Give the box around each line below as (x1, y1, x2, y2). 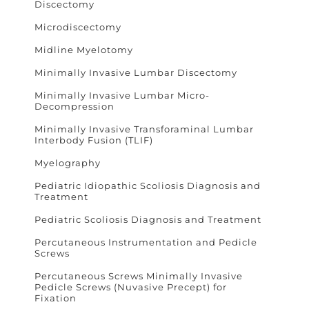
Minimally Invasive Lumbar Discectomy (34, 66, 237, 78)
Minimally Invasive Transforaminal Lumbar (34, 123, 254, 134)
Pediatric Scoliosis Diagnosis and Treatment (34, 213, 261, 225)
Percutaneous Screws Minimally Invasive (34, 270, 243, 281)
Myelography (34, 157, 101, 168)
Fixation (34, 292, 77, 303)
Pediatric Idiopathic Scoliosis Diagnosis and (34, 179, 261, 191)
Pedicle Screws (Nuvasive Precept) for (34, 281, 227, 292)
